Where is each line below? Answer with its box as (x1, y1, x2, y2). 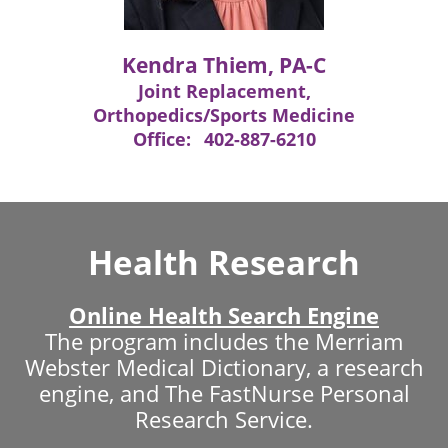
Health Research (88, 239, 360, 285)
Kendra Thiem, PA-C (122, 49, 326, 79)
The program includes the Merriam (45, 325, 403, 356)
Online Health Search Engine (69, 299, 379, 330)
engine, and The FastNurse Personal (38, 377, 410, 408)
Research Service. (135, 403, 313, 434)
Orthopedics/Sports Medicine (93, 102, 355, 127)
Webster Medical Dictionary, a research (24, 351, 424, 382)
